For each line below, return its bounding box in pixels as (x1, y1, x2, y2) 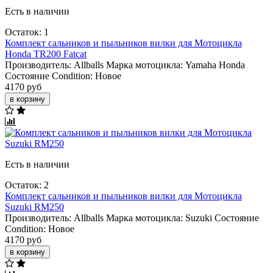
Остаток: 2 (5, 179, 49, 190)
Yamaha (185, 59, 216, 70)
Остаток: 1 (5, 26, 49, 37)
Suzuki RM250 (5, 201, 64, 212)
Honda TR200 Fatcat (5, 48, 87, 59)
